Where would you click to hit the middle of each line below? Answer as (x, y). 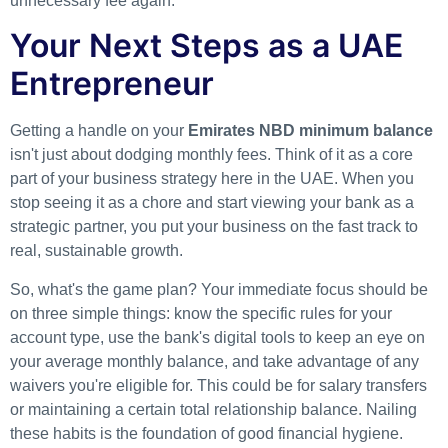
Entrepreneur (112, 84)
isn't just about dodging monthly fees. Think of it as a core (211, 155)
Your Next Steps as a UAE (206, 46)
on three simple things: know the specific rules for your (201, 313)
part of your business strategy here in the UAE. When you (212, 179)
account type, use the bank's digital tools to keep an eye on (217, 337)
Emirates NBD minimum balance (310, 131)
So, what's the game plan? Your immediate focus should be (219, 289)
